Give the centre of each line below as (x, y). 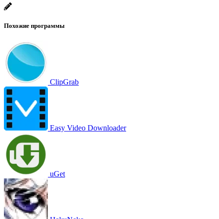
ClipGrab (64, 82)
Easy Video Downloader (88, 128)
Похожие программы (34, 25)
